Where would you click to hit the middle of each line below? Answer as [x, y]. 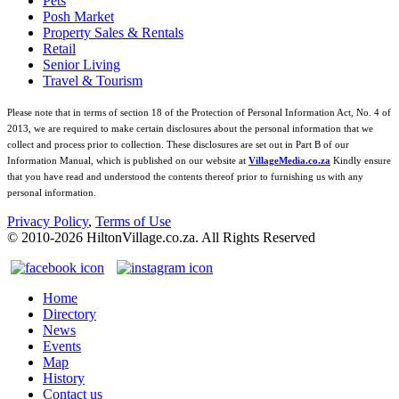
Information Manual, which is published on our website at [128, 160]
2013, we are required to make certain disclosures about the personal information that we [190, 128]
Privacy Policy [48, 221]
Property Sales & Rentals [113, 32]
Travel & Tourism [93, 80]
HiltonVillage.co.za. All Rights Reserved [199, 237]
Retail [59, 48]
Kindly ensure [362, 160]
